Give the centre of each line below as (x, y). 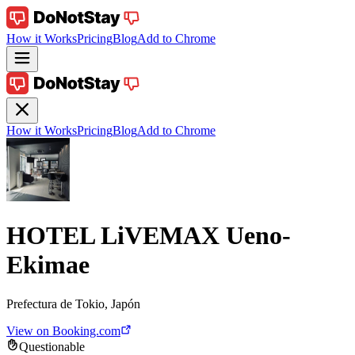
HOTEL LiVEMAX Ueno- (149, 236)
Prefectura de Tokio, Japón (73, 303)
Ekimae (48, 265)
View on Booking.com (63, 330)
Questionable (52, 346)
